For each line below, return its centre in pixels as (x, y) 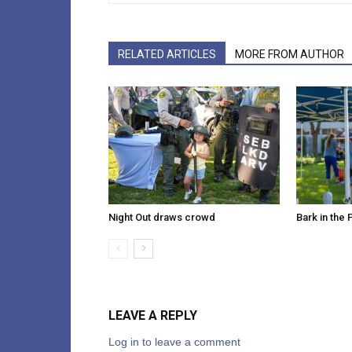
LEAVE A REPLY (153, 315)
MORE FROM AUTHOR (290, 54)
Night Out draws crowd (162, 217)
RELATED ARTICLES (167, 54)
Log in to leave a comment (174, 342)
